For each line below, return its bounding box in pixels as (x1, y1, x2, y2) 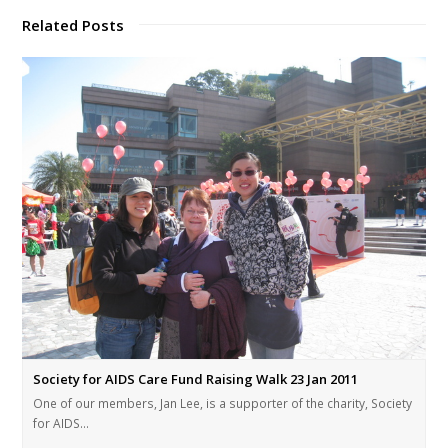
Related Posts (22, 15, 125, 35)
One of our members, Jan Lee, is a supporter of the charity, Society (33, 395, 413, 413)
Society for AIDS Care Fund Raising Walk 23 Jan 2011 (33, 370, 359, 389)
